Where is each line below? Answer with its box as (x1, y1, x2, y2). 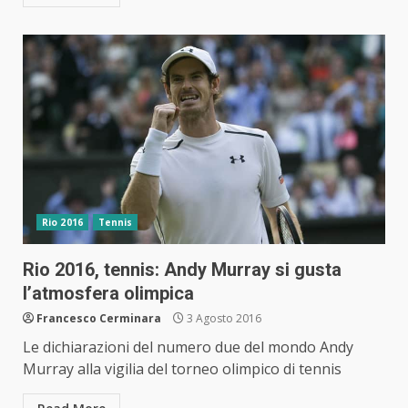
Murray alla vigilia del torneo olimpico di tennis (23, 359, 342, 380)
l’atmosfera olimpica (23, 282, 194, 305)
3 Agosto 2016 (184, 311, 261, 327)
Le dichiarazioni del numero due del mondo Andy (23, 337, 353, 358)
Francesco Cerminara (36, 311, 161, 327)
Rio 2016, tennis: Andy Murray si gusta (23, 259, 342, 281)
